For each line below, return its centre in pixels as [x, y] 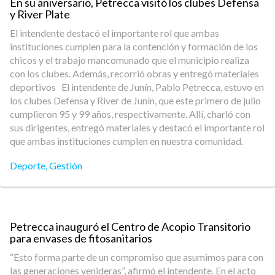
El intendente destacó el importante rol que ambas [114, 33]
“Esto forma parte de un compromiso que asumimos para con [137, 257]
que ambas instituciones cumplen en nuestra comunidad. [126, 141]
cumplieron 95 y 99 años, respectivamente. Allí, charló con [130, 114]
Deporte [28, 165]
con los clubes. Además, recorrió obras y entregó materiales [134, 73]
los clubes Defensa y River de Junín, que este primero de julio [135, 100]
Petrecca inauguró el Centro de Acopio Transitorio [130, 227]
